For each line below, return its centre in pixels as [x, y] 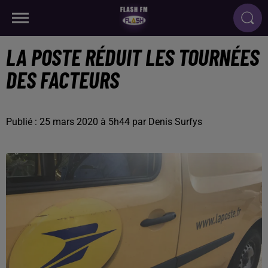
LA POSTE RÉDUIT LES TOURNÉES [133, 57]
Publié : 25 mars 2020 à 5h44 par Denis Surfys [104, 122]
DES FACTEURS [63, 80]
